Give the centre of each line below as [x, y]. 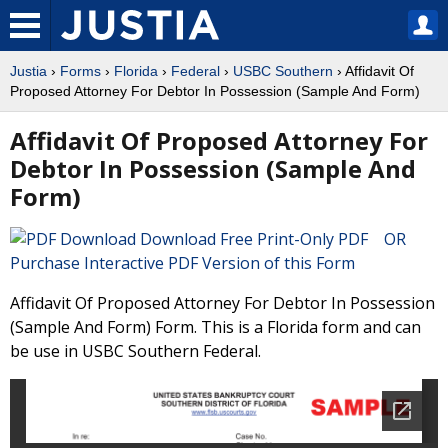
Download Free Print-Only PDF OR [277, 239]
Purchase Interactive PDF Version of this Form [182, 263]
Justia [28, 71]
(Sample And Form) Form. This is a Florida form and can [215, 327]
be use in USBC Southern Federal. [135, 351]
